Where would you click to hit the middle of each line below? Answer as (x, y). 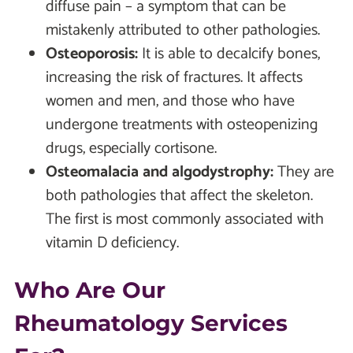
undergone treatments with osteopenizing (182, 124)
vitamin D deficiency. (112, 243)
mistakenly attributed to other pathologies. (183, 30)
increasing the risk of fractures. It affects (174, 77)
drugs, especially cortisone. (131, 148)
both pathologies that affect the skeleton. (179, 195)
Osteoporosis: (92, 54)
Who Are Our (90, 290)
